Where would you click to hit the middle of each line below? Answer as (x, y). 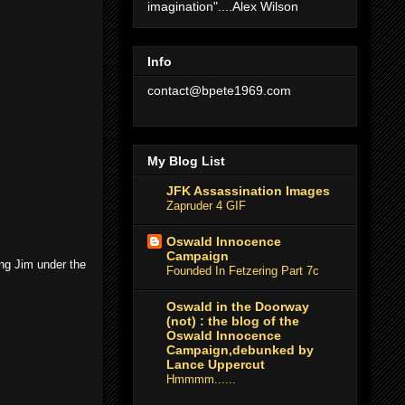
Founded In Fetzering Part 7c (243, 270)
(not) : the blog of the (233, 320)
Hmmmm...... (201, 379)
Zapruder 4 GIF (206, 205)
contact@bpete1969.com (219, 91)
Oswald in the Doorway (238, 306)
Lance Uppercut (216, 364)
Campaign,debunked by (240, 349)
